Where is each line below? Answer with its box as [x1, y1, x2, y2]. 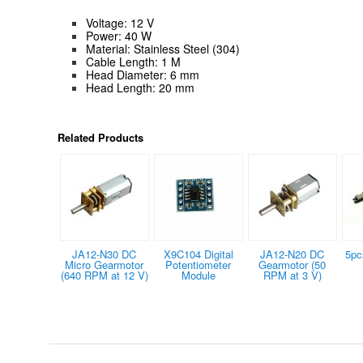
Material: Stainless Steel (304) [85, 41, 240, 58]
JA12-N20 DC [260, 246, 325, 263]
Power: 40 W [85, 28, 152, 45]
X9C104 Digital [163, 246, 233, 263]
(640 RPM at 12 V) [60, 267, 148, 284]
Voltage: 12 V [85, 15, 154, 32]
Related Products [57, 129, 143, 145]
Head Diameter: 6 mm [85, 66, 199, 83]
